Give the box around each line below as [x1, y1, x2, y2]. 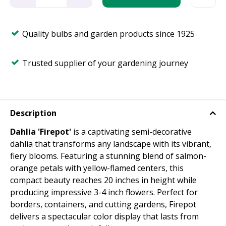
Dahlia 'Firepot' [10, 126, 73, 138]
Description [10, 107, 56, 119]
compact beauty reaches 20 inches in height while [10, 175, 197, 186]
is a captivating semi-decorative [73, 126, 192, 138]
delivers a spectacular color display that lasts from [10, 211, 199, 222]
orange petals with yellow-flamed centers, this [10, 162, 184, 174]
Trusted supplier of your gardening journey [22, 58, 188, 69]
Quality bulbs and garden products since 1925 [22, 28, 195, 39]
